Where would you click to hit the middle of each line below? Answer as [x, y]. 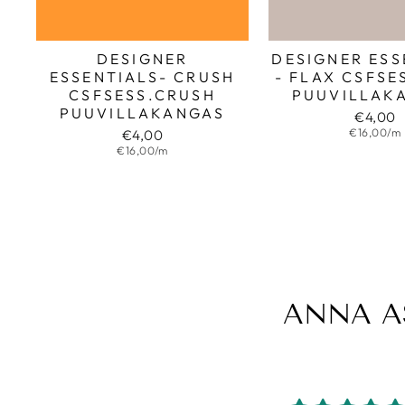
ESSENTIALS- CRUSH [142, 76]
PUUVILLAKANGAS [142, 113]
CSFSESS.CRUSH [142, 94]
